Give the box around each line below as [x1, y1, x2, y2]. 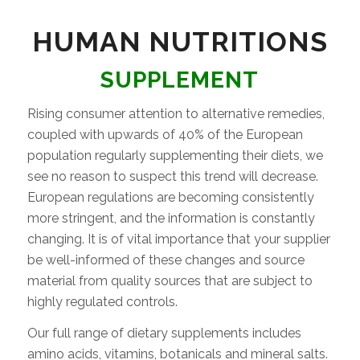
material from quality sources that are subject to [27, 272, 313, 288]
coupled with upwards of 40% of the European [27, 126, 303, 142]
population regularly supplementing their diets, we [27, 147, 323, 163]
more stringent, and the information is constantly [27, 210, 315, 226]
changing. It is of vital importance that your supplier [27, 231, 330, 247]
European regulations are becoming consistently [27, 189, 314, 205]
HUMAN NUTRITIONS [31, 26, 328, 58]
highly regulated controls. [27, 293, 178, 309]
